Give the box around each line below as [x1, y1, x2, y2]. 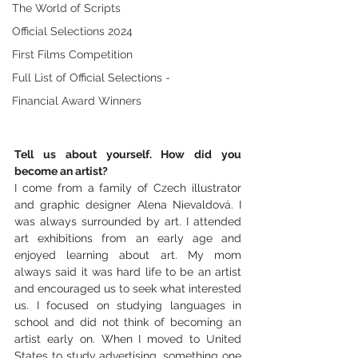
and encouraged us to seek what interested [14, 281, 241, 295]
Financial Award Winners [12, 94, 141, 107]
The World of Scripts [12, 2, 121, 14]
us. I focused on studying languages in [14, 298, 241, 312]
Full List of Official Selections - [12, 71, 170, 84]
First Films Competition [12, 48, 133, 61]
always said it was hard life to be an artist [14, 265, 241, 278]
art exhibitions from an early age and [14, 231, 241, 245]
